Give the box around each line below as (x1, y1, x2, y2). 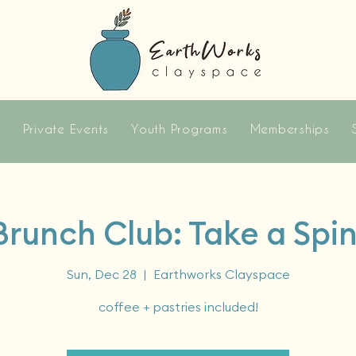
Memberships (250, 122, 330, 136)
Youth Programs (131, 122, 228, 136)
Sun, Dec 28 (66, 266, 137, 282)
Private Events (22, 122, 109, 136)
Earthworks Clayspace (153, 266, 290, 282)
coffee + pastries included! (98, 299, 258, 315)
